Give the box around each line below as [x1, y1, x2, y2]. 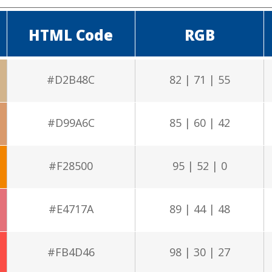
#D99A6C [47, 115, 95, 130]
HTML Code [29, 24, 114, 45]
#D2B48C [47, 72, 95, 87]
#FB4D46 [47, 244, 95, 259]
